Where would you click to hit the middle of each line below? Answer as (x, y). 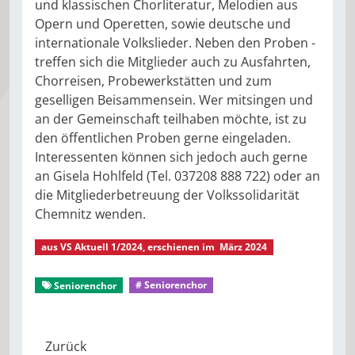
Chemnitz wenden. (90, 214)
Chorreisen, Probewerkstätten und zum (153, 80)
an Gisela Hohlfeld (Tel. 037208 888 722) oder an (177, 176)
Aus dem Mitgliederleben (227, 266)
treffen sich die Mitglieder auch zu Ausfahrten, (173, 61)
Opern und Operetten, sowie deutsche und (163, 23)
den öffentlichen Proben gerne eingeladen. (163, 137)
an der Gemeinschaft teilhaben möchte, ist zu (171, 118)
